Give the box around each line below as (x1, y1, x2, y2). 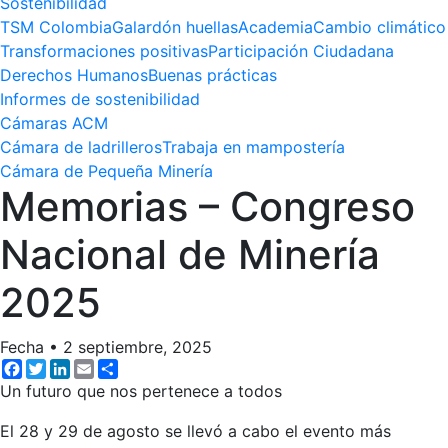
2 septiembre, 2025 (63, 337, 212, 358)
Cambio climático (313, 17, 446, 38)
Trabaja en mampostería (162, 137, 345, 158)
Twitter (46, 357, 99, 378)
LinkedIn (70, 357, 133, 378)
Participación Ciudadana (208, 41, 394, 62)
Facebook (22, 357, 97, 378)
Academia (238, 17, 313, 38)
